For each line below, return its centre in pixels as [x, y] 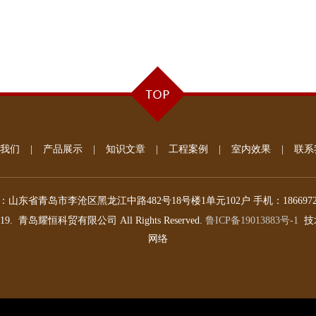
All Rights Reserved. [161, 221]
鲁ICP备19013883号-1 [251, 221]
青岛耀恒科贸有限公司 [67, 221]
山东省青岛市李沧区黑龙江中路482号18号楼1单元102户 [129, 201]
